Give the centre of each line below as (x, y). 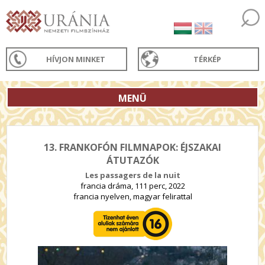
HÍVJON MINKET (76, 59)
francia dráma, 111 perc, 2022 (132, 186)
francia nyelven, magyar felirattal (132, 196)
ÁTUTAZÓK (132, 160)
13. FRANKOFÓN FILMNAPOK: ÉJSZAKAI (132, 147)
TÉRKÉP (208, 59)
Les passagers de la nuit (132, 175)
